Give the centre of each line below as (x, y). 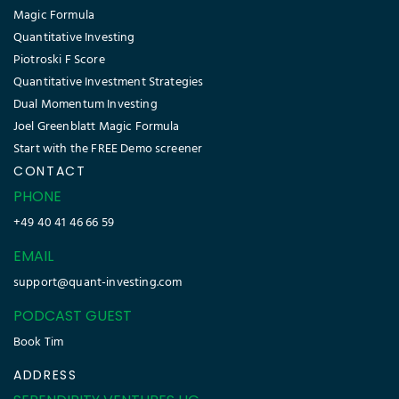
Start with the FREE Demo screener (108, 150)
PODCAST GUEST (73, 316)
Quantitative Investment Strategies (109, 83)
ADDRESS (45, 375)
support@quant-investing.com (98, 283)
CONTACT (50, 171)
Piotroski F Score (59, 61)
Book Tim (39, 343)
